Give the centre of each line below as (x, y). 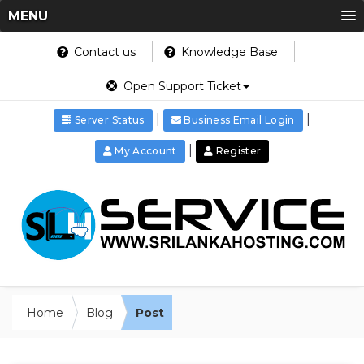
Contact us (103, 52)
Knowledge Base (228, 52)
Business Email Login (238, 120)
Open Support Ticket (180, 86)
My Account (146, 151)
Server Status (108, 120)
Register (237, 151)
